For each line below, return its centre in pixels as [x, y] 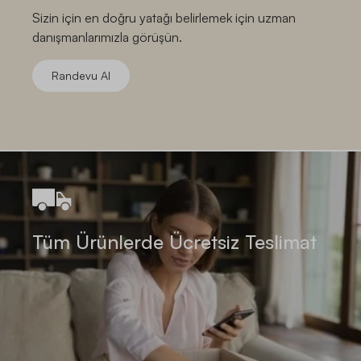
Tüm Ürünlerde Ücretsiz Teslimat [174, 241]
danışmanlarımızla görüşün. [107, 37]
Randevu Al [81, 75]
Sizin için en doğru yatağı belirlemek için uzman [164, 17]
